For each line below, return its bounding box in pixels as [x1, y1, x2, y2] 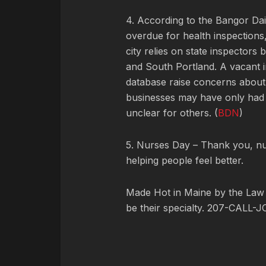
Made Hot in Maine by [126, 186, 229, 198]
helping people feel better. [126, 154, 246, 166]
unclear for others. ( [126, 106, 218, 119]
